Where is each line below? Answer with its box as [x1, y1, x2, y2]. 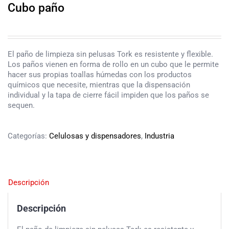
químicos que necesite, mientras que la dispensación [8, 80, 190, 90]
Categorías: [8, 131, 49, 141]
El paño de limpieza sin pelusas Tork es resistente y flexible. [8, 50, 213, 59]
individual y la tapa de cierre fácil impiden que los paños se [8, 90, 209, 100]
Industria [145, 131, 174, 141]
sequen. [8, 101, 35, 110]
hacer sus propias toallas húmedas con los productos [8, 70, 192, 80]
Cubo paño [8, 1, 64, 15]
